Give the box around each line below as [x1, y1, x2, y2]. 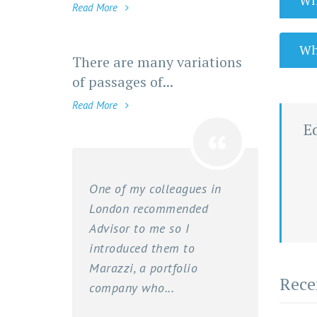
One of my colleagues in [89, 180, 221, 197]
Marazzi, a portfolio [89, 259, 197, 276]
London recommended [89, 200, 208, 217]
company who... [89, 279, 174, 296]
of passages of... [72, 71, 173, 91]
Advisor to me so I [89, 219, 189, 236]
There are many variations [72, 52, 242, 71]
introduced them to [89, 239, 195, 256]
